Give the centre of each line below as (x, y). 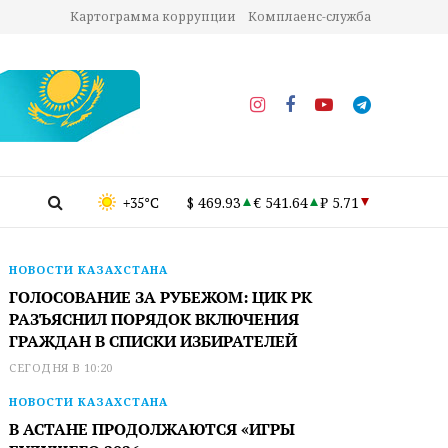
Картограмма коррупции (153, 16)
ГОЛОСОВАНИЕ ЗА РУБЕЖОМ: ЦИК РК (161, 297)
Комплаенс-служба (309, 16)
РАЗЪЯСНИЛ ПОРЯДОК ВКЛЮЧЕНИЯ (154, 319)
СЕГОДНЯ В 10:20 (61, 367)
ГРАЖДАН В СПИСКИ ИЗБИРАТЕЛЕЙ (153, 341)
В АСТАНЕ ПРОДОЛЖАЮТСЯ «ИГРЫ (152, 429)
